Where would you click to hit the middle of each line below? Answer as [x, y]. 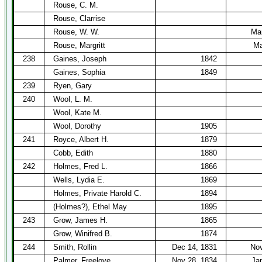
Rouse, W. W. [76, 32]
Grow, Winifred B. [83, 234]
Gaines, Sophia [79, 72]
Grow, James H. [80, 220]
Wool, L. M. [73, 99]
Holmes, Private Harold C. [97, 193]
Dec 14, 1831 [194, 247]
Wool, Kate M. [77, 113]
